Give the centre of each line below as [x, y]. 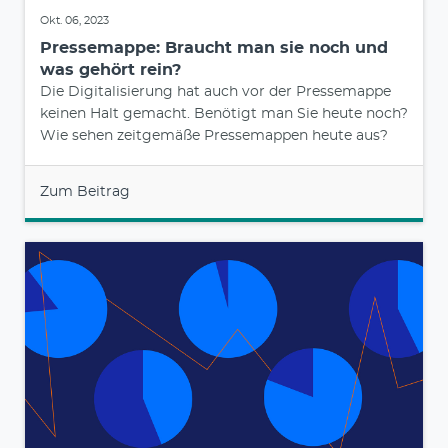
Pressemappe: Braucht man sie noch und [214, 47]
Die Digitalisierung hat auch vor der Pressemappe [215, 91]
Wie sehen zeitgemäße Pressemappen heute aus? [214, 135]
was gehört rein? [110, 69]
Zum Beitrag [85, 191]
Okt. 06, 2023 [74, 20]
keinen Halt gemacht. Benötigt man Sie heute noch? [224, 113]
